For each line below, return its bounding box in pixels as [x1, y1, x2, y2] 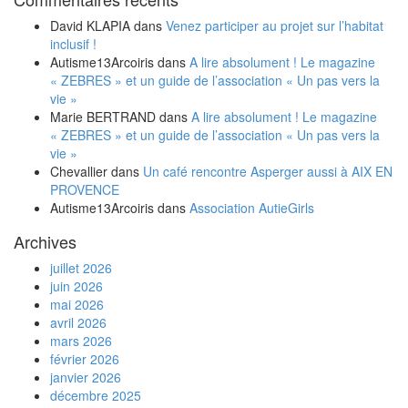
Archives [14, 229, 76, 253]
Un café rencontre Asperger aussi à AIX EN [143, 162, 393, 180]
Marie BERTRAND [50, 107, 156, 126]
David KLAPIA [50, 16, 130, 35]
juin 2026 [50, 277, 103, 295]
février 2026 [50, 350, 119, 368]
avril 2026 [50, 313, 107, 331]
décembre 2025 [50, 386, 141, 404]
